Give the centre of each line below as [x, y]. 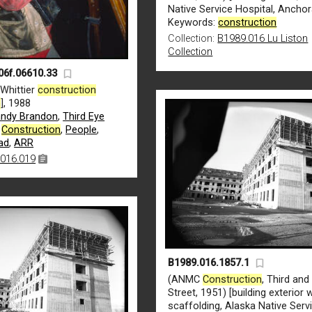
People [81, 130]
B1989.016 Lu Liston [263, 39]
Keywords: [193, 23]
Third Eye [84, 116]
